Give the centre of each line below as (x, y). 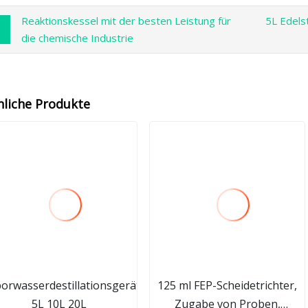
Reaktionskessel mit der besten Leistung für (126, 21)
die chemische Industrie (77, 38)
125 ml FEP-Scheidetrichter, (228, 285)
